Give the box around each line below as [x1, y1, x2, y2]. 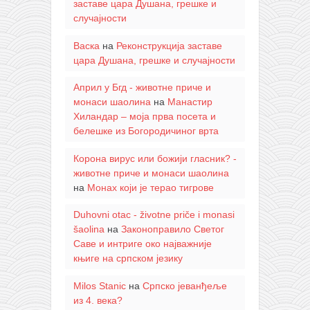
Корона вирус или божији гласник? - [73, 152, 237, 164]
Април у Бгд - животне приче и [73, 82, 211, 93]
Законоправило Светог [120, 224, 224, 235]
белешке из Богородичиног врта [73, 125, 219, 137]
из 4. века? [73, 294, 122, 306]
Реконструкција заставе [116, 39, 222, 51]
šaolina [73, 224, 104, 235]
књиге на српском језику [73, 253, 183, 264]
